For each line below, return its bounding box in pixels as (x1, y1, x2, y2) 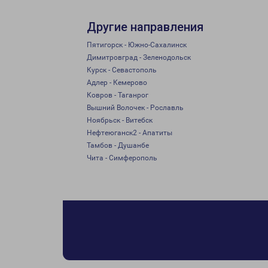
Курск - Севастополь (87, 66, 157, 74)
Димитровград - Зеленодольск (87, 53, 191, 62)
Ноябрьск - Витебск (87, 116, 153, 124)
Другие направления (87, 20, 203, 34)
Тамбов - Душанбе (87, 141, 149, 150)
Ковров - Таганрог (87, 91, 148, 99)
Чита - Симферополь (87, 154, 157, 162)
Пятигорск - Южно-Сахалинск (87, 41, 187, 49)
